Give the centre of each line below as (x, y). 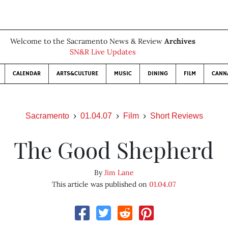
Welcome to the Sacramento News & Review (87, 41)
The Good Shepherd (114, 149)
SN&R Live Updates (103, 52)
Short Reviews (176, 116)
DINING (158, 74)
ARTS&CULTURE (77, 74)
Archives (180, 41)
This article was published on (101, 184)
